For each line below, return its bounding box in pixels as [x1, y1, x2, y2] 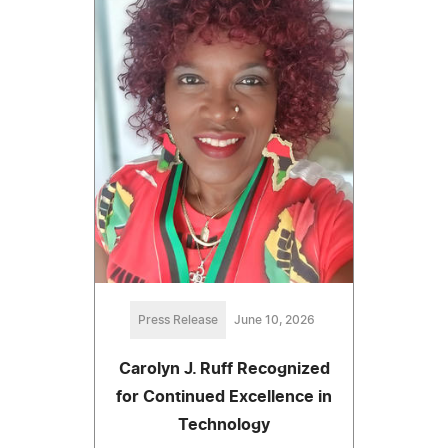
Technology [178, 417, 270, 434]
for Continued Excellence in [116, 389, 332, 406]
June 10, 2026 [233, 314, 315, 327]
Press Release [137, 314, 218, 327]
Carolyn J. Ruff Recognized [118, 361, 330, 378]
